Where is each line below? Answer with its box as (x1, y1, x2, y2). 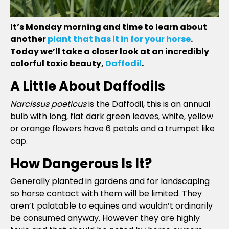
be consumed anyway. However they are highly (10, 212, 200, 224)
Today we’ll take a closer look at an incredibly (10, 45, 209, 57)
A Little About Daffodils (10, 77, 165, 96)
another (10, 33, 48, 45)
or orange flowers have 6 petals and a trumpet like (10, 123, 215, 134)
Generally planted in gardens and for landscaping (10, 175, 210, 187)
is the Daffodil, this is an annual (86, 98, 210, 110)
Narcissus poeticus (10, 98, 86, 110)
